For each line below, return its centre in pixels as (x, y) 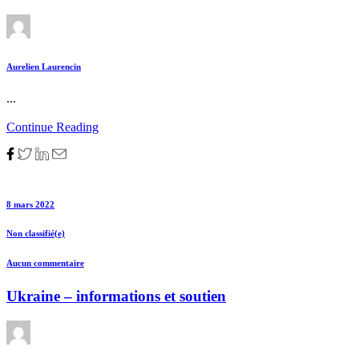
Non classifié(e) (36, 234)
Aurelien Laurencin (44, 66)
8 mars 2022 (30, 204)
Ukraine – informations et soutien (116, 296)
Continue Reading (52, 127)
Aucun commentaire (45, 263)
